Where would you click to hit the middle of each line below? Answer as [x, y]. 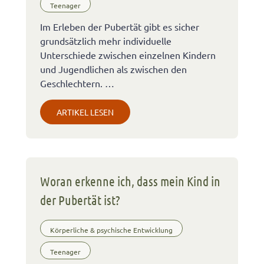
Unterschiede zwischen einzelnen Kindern [128, 55]
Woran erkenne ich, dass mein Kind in [130, 181]
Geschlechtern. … [77, 83]
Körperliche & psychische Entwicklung [111, 230]
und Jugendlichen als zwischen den [113, 69]
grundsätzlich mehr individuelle [106, 41]
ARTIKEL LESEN [85, 112]
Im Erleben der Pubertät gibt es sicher [120, 27]
